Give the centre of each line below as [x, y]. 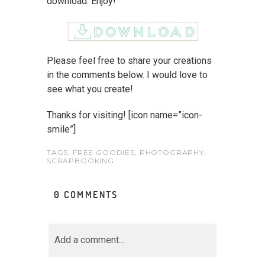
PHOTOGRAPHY [172, 152]
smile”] [61, 129]
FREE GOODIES [104, 152]
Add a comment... [89, 240]
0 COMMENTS [86, 194]
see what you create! [90, 89]
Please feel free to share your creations [129, 60]
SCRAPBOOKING [80, 160]
